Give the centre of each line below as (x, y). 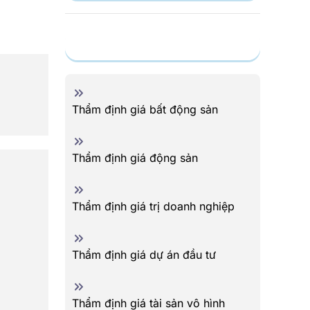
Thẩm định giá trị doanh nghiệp (153, 206)
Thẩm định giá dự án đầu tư (144, 255)
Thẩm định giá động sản (135, 158)
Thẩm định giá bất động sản (145, 109)
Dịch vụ (166, 44)
